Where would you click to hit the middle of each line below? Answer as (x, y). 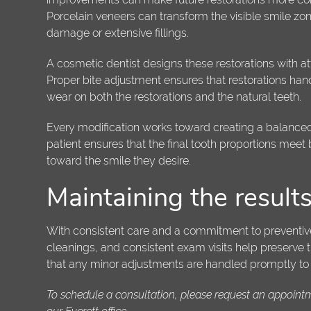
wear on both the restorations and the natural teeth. (174, 97)
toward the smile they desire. (119, 161)
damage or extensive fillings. (119, 33)
